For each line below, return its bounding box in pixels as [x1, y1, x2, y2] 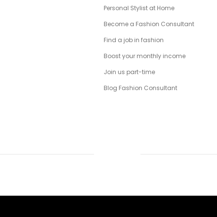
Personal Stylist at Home [103, 3, 174, 12]
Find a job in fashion [103, 35, 164, 44]
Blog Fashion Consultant [103, 83, 177, 92]
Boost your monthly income [103, 51, 186, 60]
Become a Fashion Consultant [103, 19, 194, 28]
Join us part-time [103, 67, 155, 76]
